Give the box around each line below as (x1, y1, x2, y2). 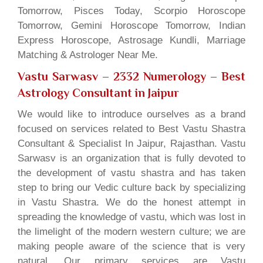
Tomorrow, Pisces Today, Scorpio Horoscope (18, 5, 245, 16)
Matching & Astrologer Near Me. (18, 49, 158, 60)
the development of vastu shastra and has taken (18, 167, 245, 178)
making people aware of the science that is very (18, 240, 245, 252)
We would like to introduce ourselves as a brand (18, 108, 245, 120)
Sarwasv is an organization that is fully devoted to (18, 152, 245, 164)
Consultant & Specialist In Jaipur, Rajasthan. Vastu (18, 137, 245, 149)
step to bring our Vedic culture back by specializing (18, 181, 245, 193)
